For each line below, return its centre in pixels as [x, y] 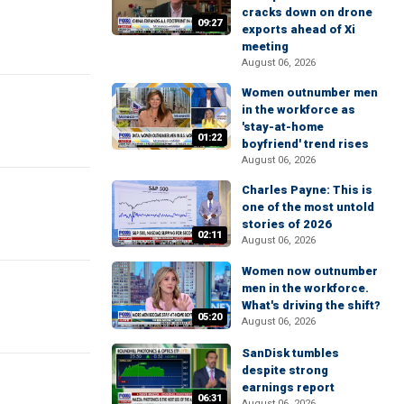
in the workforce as [298, 110]
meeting [265, 46]
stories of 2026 [287, 224]
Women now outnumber [310, 271]
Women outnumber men [310, 92]
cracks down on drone [307, 12]
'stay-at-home [283, 127]
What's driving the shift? [311, 306]
